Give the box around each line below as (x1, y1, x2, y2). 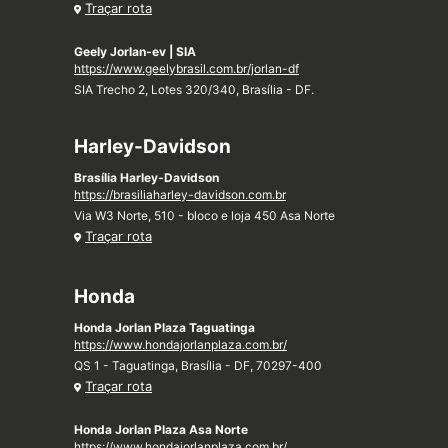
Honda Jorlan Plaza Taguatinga (74, 320, 255, 336)
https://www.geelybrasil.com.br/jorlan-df (74, 61, 299, 77)
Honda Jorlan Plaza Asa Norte (74, 422, 248, 438)
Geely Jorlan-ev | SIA (74, 44, 196, 60)
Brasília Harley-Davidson (74, 170, 219, 186)
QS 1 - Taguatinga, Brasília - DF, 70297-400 (74, 358, 322, 374)
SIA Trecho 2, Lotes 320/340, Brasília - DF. (74, 82, 314, 98)
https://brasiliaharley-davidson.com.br (74, 187, 286, 203)
